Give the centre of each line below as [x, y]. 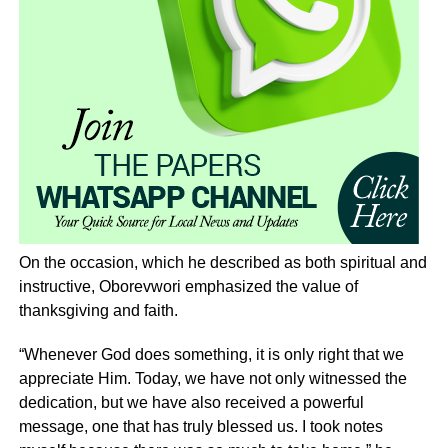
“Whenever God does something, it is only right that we [211, 355]
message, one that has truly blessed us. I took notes [200, 427]
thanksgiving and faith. [98, 311]
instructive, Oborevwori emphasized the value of [188, 287]
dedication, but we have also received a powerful [191, 403]
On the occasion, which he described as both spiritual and [222, 263]
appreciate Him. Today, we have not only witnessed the [212, 379]
